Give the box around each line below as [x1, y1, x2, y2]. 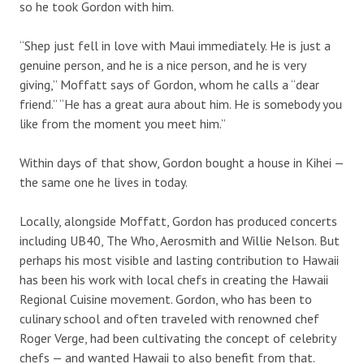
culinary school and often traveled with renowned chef [19, 310, 319, 327]
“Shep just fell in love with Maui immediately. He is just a [19, 37, 331, 54]
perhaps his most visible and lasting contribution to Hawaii [19, 251, 339, 268]
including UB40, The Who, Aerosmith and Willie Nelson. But [19, 232, 340, 249]
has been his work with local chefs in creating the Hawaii [19, 271, 328, 288]
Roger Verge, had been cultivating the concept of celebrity [19, 329, 336, 346]
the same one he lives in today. [19, 173, 188, 190]
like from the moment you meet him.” [19, 115, 226, 132]
